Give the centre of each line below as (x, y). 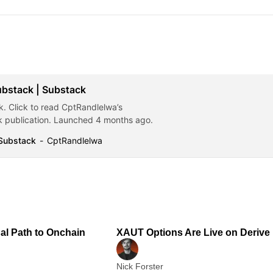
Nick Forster (140, 267)
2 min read (70, 212)
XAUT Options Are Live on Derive (193, 233)
